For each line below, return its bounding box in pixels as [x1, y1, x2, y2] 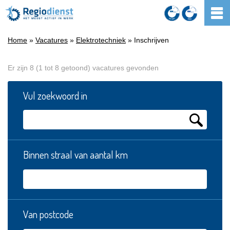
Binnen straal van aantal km [23, 148, 128, 161]
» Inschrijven [126, 36, 169, 44]
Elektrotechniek [76, 36, 126, 44]
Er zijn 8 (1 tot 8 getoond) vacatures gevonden [8, 64, 159, 72]
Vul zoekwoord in [23, 89, 87, 102]
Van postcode [23, 207, 73, 221]
